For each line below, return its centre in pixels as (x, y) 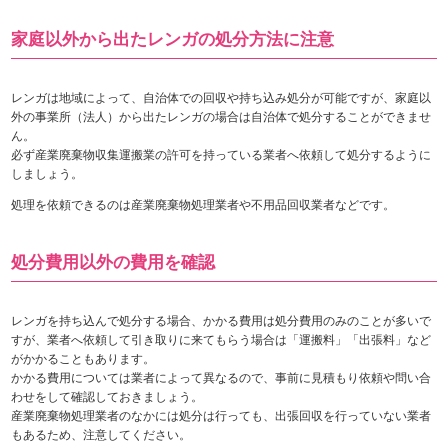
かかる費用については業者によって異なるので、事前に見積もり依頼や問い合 (221, 377)
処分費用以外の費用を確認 (113, 262)
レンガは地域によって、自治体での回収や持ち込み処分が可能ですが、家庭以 (221, 97)
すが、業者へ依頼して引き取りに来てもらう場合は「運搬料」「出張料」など (221, 339)
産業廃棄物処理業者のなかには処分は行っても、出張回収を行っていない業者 (221, 415)
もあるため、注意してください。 (101, 434)
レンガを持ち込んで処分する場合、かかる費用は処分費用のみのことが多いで (221, 320)
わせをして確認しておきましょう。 (107, 396)
